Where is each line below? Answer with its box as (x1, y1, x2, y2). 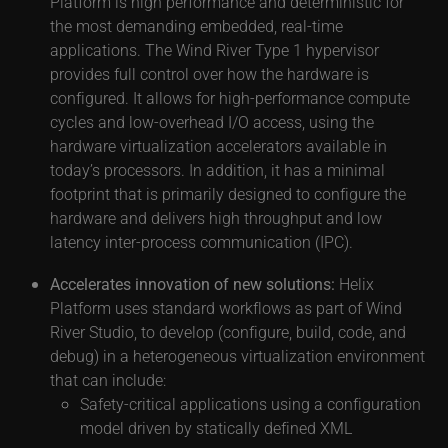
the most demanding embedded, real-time (50, 15, 343, 36)
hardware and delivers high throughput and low (50, 207, 382, 228)
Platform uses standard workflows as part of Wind (50, 297, 402, 318)
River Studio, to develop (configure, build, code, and (50, 321, 406, 342)
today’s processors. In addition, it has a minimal (50, 159, 385, 180)
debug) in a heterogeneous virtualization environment (50, 345, 425, 366)
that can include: (50, 369, 166, 390)
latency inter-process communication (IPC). (50, 231, 353, 252)
